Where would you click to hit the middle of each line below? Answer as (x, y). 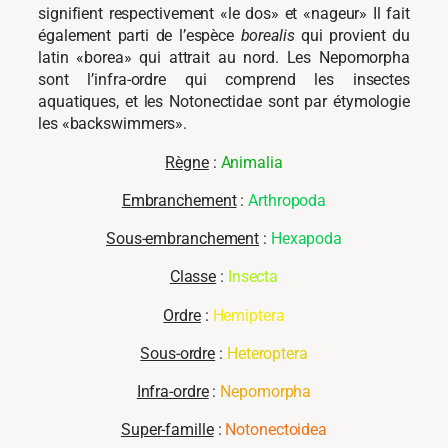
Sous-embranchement (182, 239)
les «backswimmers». (113, 124)
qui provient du (352, 36)
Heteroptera (267, 353)
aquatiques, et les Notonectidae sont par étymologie (224, 102)
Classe (193, 277)
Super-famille (167, 430)
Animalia (251, 162)
